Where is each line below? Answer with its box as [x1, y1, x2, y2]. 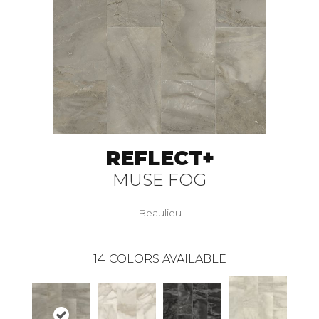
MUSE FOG [113, 169, 206, 191]
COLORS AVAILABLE [108, 252, 226, 266]
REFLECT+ [105, 146, 214, 171]
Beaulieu [137, 206, 182, 220]
